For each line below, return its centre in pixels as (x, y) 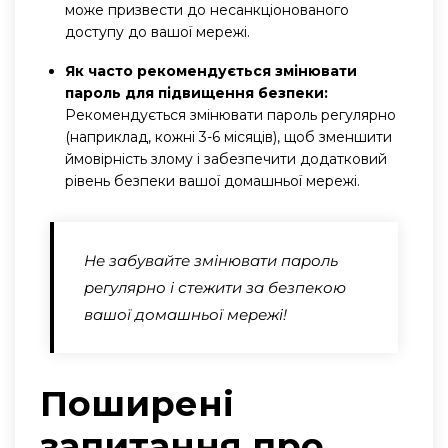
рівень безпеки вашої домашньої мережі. (212, 180)
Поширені (137, 403)
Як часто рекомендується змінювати (211, 70)
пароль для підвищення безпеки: (196, 92)
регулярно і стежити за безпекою (215, 287)
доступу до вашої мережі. (157, 31)
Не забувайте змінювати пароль (211, 260)
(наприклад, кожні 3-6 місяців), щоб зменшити (228, 136)
